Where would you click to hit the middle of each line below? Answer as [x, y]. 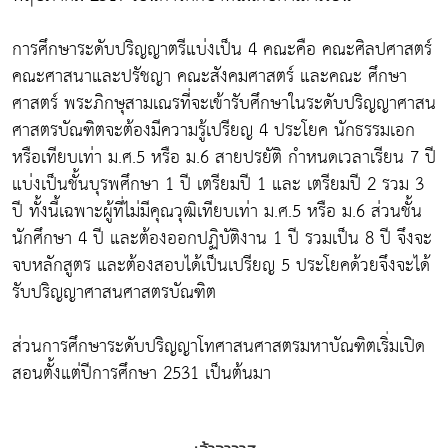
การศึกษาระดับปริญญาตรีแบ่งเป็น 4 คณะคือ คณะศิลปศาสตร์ [222, 49]
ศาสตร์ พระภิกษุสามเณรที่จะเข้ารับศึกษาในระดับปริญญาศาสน [224, 103]
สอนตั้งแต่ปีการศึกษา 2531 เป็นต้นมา [141, 373]
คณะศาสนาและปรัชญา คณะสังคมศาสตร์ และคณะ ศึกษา [209, 76]
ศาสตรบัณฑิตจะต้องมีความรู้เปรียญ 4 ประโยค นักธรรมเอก [213, 130]
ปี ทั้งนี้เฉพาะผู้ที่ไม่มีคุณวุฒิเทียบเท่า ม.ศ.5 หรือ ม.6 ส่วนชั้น [217, 211]
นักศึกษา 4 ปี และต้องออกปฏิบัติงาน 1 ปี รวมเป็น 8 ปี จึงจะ [222, 238]
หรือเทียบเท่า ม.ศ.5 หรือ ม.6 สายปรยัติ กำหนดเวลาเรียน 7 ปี [224, 157]
